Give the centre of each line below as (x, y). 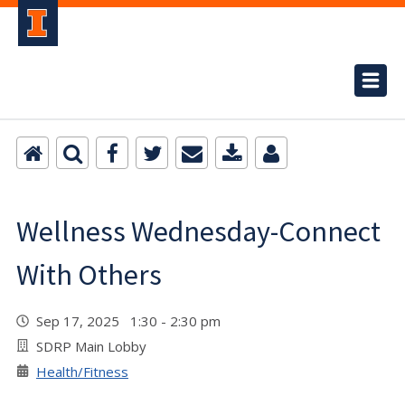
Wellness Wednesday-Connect (198, 231)
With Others (89, 275)
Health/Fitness (82, 372)
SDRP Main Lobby (91, 346)
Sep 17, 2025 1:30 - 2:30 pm (132, 321)
